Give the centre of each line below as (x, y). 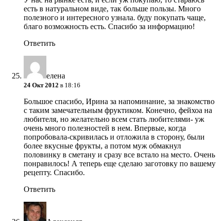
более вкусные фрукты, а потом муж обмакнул (102, 146)
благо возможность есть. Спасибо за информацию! (109, 27)
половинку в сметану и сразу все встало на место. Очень (119, 155)
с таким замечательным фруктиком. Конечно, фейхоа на (118, 110)
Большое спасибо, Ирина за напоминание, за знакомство (119, 102)
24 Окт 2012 (41, 85)
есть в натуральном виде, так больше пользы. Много (112, 9)
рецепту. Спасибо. (54, 173)
